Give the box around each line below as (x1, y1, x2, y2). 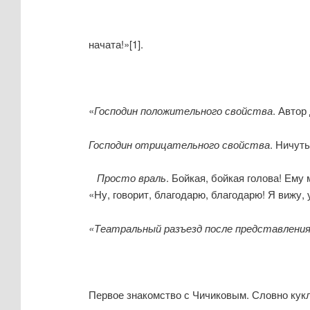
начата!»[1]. (88, 36, 143, 51)
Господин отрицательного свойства (88, 136, 270, 152)
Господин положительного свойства (93, 103, 273, 118)
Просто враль (88, 170, 166, 185)
